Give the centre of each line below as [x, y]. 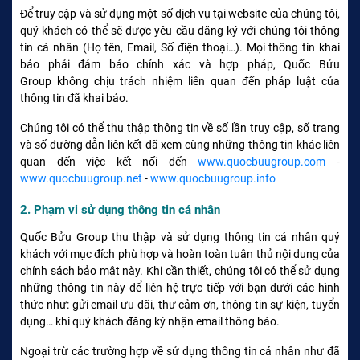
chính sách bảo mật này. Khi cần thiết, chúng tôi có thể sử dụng [180, 270]
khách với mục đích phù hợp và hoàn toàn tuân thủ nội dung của [180, 254]
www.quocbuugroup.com [262, 161]
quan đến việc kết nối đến [109, 161]
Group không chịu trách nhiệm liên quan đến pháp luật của [180, 81]
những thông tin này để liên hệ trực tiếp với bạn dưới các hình [180, 287]
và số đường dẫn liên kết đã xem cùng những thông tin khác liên [180, 144]
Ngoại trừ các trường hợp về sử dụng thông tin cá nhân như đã [180, 351]
